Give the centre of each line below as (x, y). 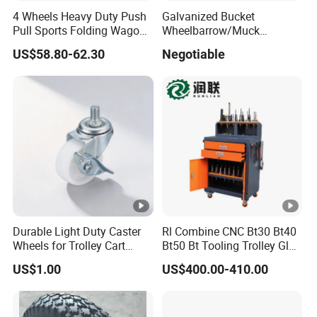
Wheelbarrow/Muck (211, 31)
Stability (34, 259)
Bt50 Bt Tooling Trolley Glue (231, 245)
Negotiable (193, 54)
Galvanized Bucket (208, 17)
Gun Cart (184, 259)
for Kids (33, 45)
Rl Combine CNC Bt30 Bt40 (229, 231)
